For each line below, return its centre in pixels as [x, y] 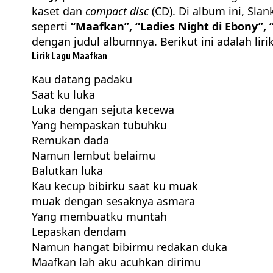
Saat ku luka [63, 95]
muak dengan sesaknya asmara [113, 201]
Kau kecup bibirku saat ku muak [115, 186]
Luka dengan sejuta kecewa [103, 110]
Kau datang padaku [82, 80]
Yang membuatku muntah [99, 217]
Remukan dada [70, 140]
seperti [51, 27]
